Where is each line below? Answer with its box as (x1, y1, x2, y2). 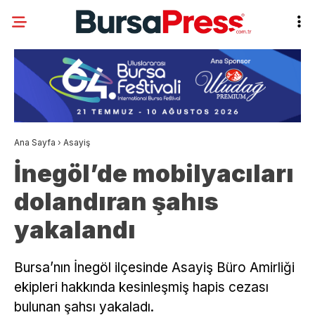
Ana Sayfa (14, 137, 56, 148)
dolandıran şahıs (14, 187, 219, 217)
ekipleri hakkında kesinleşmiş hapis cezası (14, 279, 269, 296)
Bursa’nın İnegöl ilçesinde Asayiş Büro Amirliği (14, 259, 295, 276)
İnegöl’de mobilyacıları (14, 159, 294, 188)
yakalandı (14, 215, 136, 245)
